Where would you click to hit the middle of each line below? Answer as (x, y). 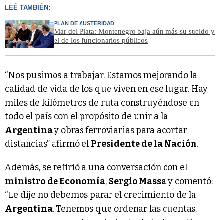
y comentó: (190, 181)
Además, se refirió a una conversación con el (96, 168)
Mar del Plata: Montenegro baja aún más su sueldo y (134, 32)
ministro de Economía (55, 181)
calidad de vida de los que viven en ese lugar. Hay (106, 89)
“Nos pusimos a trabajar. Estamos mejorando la (101, 75)
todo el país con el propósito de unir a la (86, 117)
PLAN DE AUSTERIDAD (84, 23)
